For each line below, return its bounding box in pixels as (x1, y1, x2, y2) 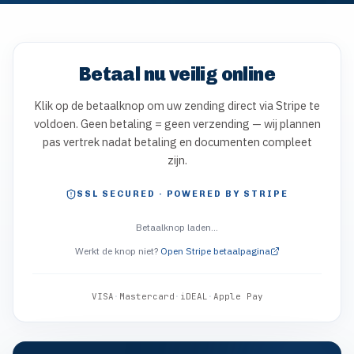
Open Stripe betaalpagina (160, 245, 270, 257)
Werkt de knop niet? (74, 245, 158, 257)
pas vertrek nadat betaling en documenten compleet (42, 134, 312, 149)
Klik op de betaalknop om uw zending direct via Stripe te (34, 98, 320, 113)
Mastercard (119, 291, 175, 302)
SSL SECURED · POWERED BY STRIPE (76, 189, 289, 199)
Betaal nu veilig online (78, 62, 276, 85)
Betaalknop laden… (136, 221, 218, 233)
